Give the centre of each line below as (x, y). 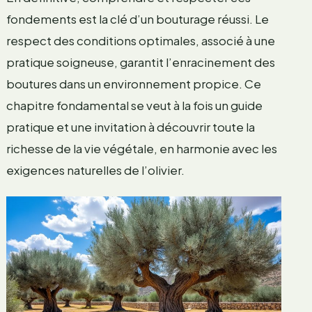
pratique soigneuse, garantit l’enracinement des (140, 62)
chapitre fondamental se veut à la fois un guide (134, 106)
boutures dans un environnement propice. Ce (133, 84)
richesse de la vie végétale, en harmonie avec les (141, 149)
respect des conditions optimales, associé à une (140, 41)
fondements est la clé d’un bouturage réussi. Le (137, 19)
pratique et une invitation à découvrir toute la (130, 127)
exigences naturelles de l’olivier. (95, 170)
